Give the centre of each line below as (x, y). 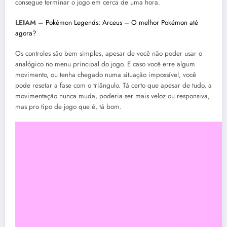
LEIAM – (29, 22)
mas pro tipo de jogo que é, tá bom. (68, 107)
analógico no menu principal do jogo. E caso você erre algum (105, 64)
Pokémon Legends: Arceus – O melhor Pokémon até (122, 22)
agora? (26, 33)
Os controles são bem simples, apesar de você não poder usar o (109, 54)
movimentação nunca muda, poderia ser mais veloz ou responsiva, (112, 96)
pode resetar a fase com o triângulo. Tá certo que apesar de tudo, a (113, 86)
